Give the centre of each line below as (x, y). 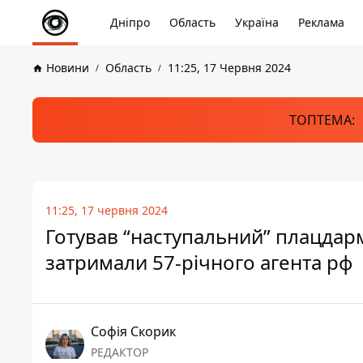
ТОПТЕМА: (322, 120)
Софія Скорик (133, 331)
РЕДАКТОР (120, 352)
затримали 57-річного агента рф (199, 262)
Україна (257, 22)
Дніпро (130, 22)
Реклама (321, 22)
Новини (68, 68)
